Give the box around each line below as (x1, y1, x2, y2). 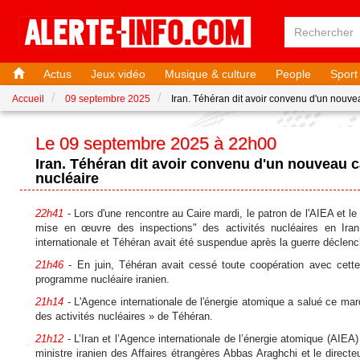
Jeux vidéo (91, 67, 145, 80)
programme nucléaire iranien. (35, 272, 170, 285)
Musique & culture (165, 67, 256, 80)
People (276, 67, 311, 80)
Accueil (12, 93, 44, 104)
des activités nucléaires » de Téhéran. (35, 309, 214, 322)
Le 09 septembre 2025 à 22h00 (35, 133, 277, 153)
